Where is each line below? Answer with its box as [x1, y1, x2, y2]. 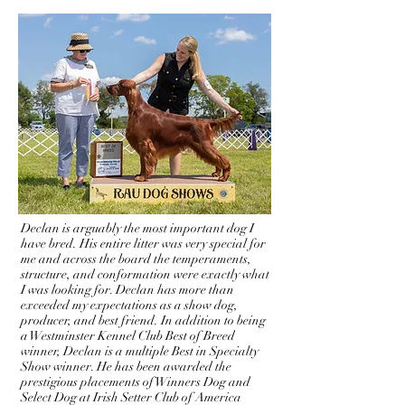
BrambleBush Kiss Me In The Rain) [18, 11, 206, 28]
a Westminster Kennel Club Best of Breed [21, 328, 235, 344]
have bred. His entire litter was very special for [21, 236, 266, 251]
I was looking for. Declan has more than [21, 282, 234, 297]
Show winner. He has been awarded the [21, 359, 231, 374]
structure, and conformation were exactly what [21, 267, 269, 282]
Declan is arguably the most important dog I [21, 221, 254, 236]
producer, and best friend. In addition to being [21, 313, 266, 328]
